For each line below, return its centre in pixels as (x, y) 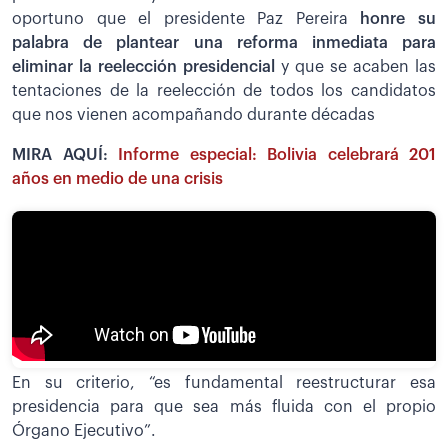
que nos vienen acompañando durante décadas (193, 115)
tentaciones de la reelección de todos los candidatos (224, 91)
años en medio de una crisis (117, 179)
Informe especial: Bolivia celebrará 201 (277, 155)
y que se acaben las (358, 67)
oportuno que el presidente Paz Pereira (186, 19)
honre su (398, 19)
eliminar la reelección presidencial (146, 67)
